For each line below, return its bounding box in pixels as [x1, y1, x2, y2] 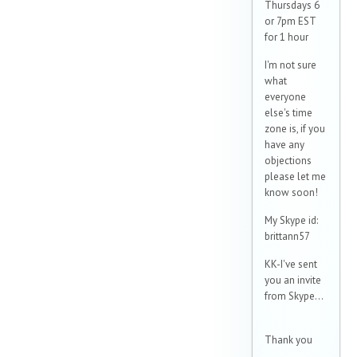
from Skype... [265, 289, 324, 304]
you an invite [265, 273, 321, 288]
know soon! [265, 186, 318, 200]
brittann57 [265, 229, 310, 244]
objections [265, 154, 312, 168]
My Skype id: [265, 214, 318, 228]
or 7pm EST [265, 14, 316, 29]
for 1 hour [265, 30, 308, 45]
